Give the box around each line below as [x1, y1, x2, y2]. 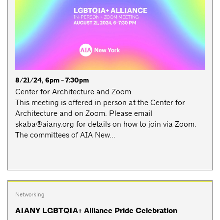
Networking [15, 190, 44, 198]
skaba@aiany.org [15, 119, 74, 129]
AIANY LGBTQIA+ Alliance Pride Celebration [15, 206, 177, 216]
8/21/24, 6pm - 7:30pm [15, 75, 89, 85]
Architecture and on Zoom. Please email [15, 108, 153, 118]
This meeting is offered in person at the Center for [15, 97, 185, 107]
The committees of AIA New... [15, 130, 115, 139]
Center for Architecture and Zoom [15, 86, 131, 96]
